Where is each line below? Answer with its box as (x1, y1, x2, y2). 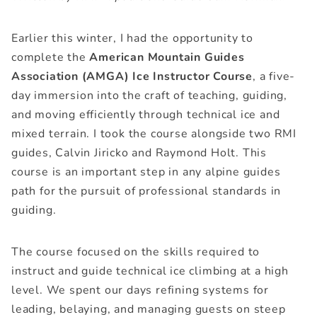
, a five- (253, 68, 296, 84)
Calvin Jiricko (55, 144, 129, 161)
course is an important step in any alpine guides (11, 163, 281, 180)
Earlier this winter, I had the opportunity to (11, 30, 253, 46)
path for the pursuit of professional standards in (11, 183, 282, 199)
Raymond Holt (155, 144, 236, 161)
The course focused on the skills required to (11, 243, 260, 260)
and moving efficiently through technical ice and (11, 106, 280, 122)
